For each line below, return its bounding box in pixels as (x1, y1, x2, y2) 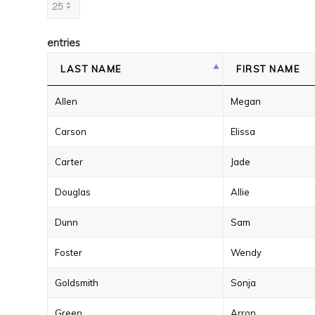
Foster (55, 247, 82, 258)
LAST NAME (60, 63, 122, 75)
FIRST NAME (236, 63, 300, 75)
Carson (55, 126, 86, 137)
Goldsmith (55, 277, 98, 288)
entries (47, 36, 80, 49)
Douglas (55, 186, 91, 198)
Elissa (231, 126, 255, 137)
